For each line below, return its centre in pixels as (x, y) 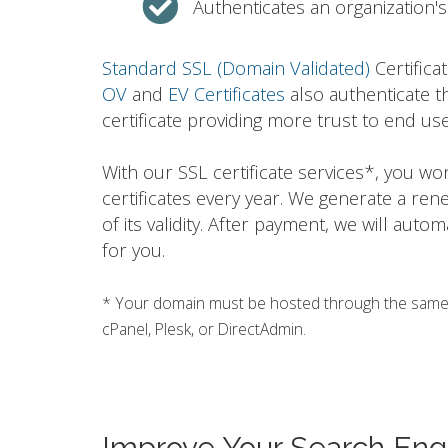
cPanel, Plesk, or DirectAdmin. (204, 329)
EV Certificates (226, 94)
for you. (133, 250)
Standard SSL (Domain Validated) (236, 68)
